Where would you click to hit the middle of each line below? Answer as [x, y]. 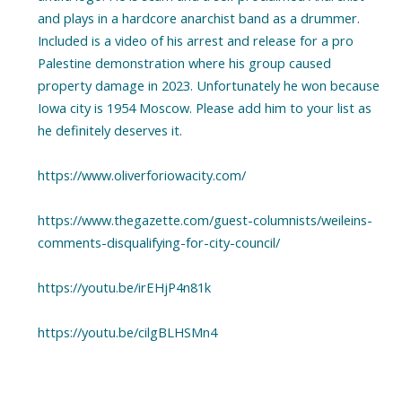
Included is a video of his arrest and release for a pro [195, 40]
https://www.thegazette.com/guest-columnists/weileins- [205, 219]
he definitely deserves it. [109, 130]
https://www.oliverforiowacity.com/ [141, 175]
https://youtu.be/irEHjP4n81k [124, 287]
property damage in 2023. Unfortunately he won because [208, 85]
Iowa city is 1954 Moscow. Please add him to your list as [204, 107]
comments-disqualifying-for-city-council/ [158, 242]
